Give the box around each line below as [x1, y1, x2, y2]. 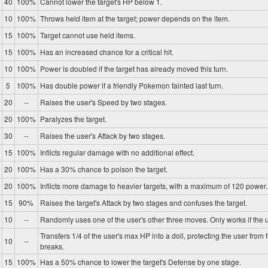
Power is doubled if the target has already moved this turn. [39, 63, 228, 74]
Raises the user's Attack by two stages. [39, 130, 165, 141]
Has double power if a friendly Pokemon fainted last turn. [39, 80, 223, 91]
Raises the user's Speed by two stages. [39, 97, 167, 108]
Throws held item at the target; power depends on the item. [39, 13, 230, 24]
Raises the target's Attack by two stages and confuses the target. [39, 197, 247, 208]
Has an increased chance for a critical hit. [39, 47, 173, 57]
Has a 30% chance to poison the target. [39, 164, 167, 175]
